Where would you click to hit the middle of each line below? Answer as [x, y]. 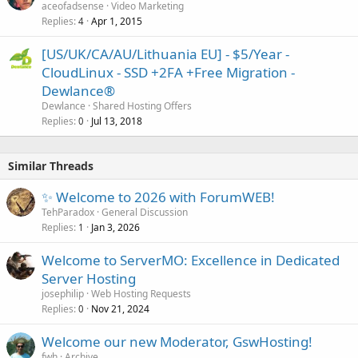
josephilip [63, 294]
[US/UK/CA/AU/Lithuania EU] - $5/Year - [165, 54]
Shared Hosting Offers [142, 106]
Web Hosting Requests [141, 294]
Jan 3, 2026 [115, 227]
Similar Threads [51, 166]
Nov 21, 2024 [120, 309]
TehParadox [68, 212]
